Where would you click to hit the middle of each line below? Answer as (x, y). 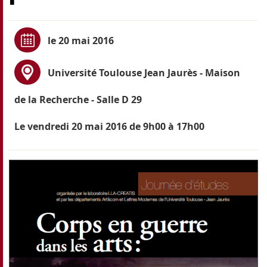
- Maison (218, 72)
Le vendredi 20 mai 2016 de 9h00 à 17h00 (109, 126)
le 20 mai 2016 (80, 40)
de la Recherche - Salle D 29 (78, 99)
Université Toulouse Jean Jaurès (122, 72)
